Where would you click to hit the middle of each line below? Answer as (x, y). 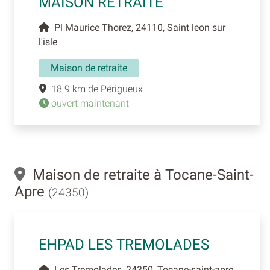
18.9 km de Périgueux (95, 89)
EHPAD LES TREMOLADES (124, 244)
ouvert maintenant (89, 103)
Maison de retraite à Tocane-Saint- (140, 174)
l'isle (48, 42)
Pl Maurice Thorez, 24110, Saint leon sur (137, 27)
